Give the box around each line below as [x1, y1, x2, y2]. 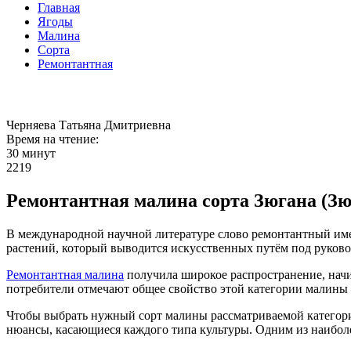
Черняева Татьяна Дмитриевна [6, 118, 171, 132]
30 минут [6, 147, 56, 160]
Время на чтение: [6, 132, 99, 146]
